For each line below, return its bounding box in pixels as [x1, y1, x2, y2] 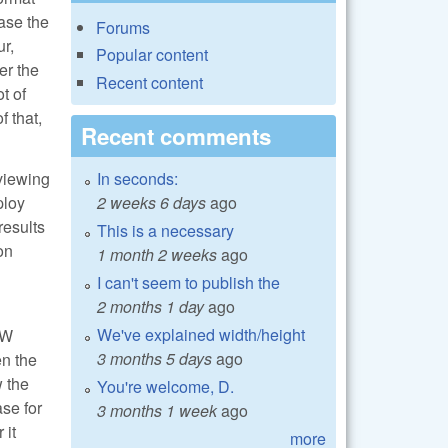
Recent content [96, 70, 203, 94]
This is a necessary [97, 218, 234, 242]
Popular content [96, 43, 208, 67]
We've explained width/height [97, 322, 305, 346]
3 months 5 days [97, 346, 212, 370]
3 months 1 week [97, 398, 217, 422]
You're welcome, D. [97, 374, 234, 398]
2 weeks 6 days [97, 190, 206, 214]
